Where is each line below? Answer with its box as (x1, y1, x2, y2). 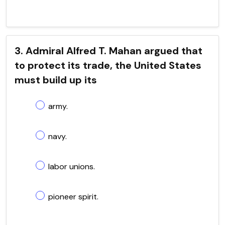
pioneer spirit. (48, 191, 98, 202)
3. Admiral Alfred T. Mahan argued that (15, 44, 202, 57)
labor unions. (48, 161, 95, 172)
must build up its (15, 73, 97, 86)
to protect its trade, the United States (15, 58, 201, 72)
